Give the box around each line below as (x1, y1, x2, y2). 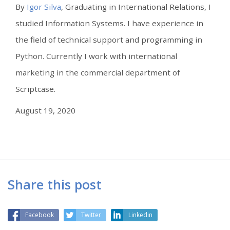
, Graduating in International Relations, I (61, 2, 211, 12)
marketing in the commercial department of (15, 67, 180, 78)
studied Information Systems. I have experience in (15, 18, 203, 28)
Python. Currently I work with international (15, 51, 177, 61)
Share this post (8, 176, 102, 193)
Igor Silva (27, 2, 61, 12)
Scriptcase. (15, 84, 55, 94)
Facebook (25, 210, 54, 219)
